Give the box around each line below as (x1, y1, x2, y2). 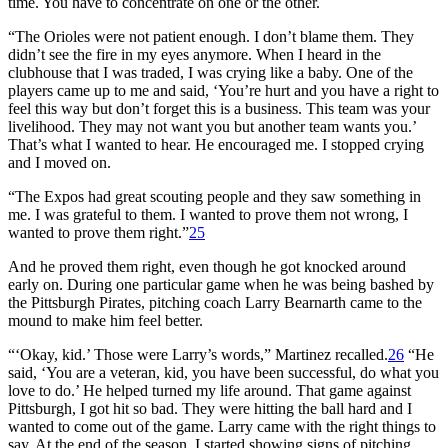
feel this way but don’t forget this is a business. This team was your (8, 99, 430, 117)
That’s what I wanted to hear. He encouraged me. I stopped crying (8, 135, 424, 153)
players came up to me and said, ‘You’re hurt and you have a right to (8, 81, 439, 99)
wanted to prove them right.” (8, 223, 189, 241)
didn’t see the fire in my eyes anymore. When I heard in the (8, 45, 381, 63)
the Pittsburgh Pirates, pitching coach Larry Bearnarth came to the (8, 293, 422, 311)
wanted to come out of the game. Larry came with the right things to (8, 417, 436, 435)
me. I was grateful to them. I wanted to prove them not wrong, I (8, 205, 408, 223)
